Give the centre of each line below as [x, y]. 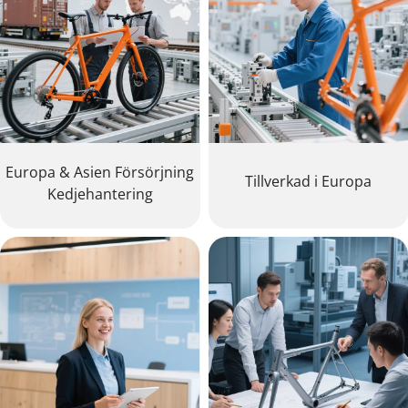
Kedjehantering [100, 194]
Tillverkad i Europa [308, 181]
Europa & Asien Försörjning [100, 172]
